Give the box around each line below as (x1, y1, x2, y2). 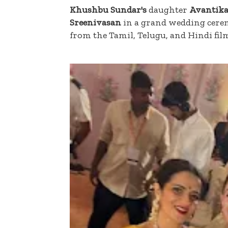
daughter (147, 4, 189, 15)
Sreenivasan (70, 16, 121, 28)
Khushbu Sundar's (70, 4, 147, 15)
